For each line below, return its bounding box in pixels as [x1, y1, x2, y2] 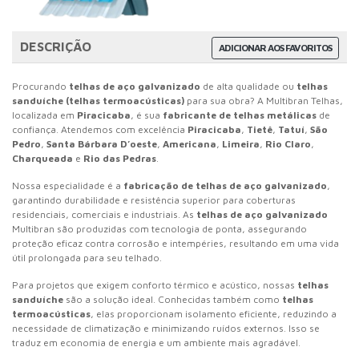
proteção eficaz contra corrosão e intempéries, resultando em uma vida [12, 236, 339, 249]
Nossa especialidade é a [12, 179, 123, 192]
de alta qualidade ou [200, 79, 296, 92]
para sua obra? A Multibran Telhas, [184, 94, 343, 107]
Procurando [12, 79, 69, 92]
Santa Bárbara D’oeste [46, 137, 157, 150]
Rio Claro [265, 137, 311, 150]
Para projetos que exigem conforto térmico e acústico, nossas [12, 278, 297, 291]
